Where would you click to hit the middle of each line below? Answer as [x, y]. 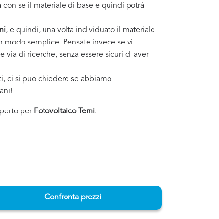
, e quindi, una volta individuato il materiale [80, 31]
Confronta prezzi [73, 198]
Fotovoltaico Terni [64, 112]
